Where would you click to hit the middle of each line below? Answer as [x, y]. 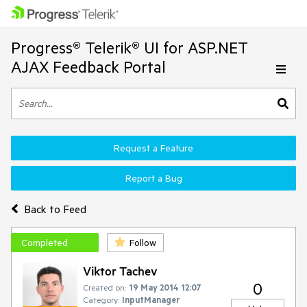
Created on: [105, 287]
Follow [143, 243]
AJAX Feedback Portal [88, 67]
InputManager [151, 299]
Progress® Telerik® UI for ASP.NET [130, 48]
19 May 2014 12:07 [165, 287]
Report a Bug [153, 178]
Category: [101, 299]
